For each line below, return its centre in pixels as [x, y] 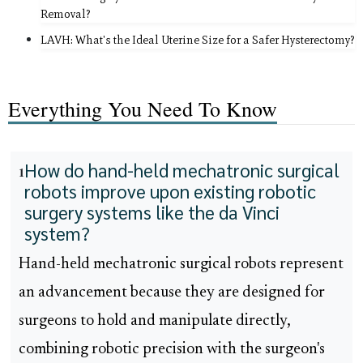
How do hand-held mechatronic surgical [182, 170]
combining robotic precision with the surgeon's [172, 350]
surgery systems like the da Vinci [152, 212]
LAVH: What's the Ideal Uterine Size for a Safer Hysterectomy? [198, 40]
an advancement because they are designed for [172, 293]
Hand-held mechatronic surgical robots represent [181, 265]
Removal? [66, 14]
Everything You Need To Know [143, 109]
